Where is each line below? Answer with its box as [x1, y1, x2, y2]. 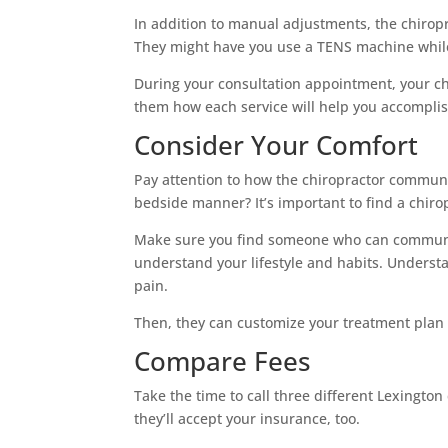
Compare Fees [134, 342, 312, 379]
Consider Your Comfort [134, 126, 419, 163]
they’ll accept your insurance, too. [134, 408, 361, 428]
